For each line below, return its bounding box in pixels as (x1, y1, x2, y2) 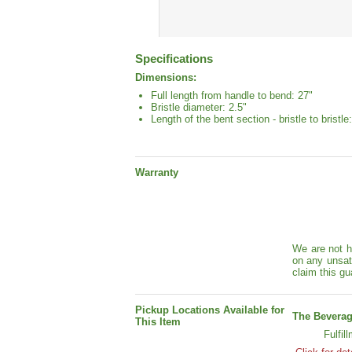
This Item (135, 316, 181, 328)
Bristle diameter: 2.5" (151, 101, 247, 114)
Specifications (135, 53, 213, 66)
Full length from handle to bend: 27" (151, 90, 313, 102)
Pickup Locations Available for (135, 304, 284, 317)
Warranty (135, 167, 178, 179)
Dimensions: (135, 71, 196, 84)
